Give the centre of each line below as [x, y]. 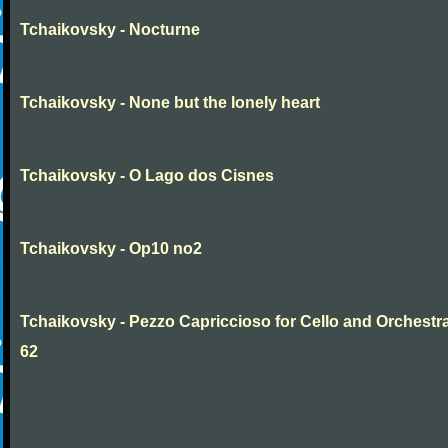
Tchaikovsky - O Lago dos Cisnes [147, 175]
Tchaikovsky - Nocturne [110, 29]
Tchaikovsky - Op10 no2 [111, 248]
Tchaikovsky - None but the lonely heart [170, 102]
